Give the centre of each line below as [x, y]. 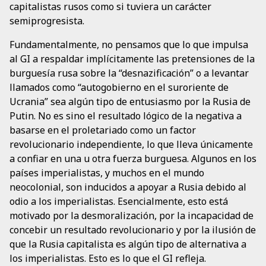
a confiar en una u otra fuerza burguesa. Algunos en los [133, 159]
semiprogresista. [47, 21]
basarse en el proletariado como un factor [103, 130]
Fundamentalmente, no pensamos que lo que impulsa [129, 45]
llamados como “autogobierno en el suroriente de [119, 88]
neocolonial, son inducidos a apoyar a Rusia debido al [128, 187]
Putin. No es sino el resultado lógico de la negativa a [126, 116]
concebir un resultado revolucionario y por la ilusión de [133, 230]
